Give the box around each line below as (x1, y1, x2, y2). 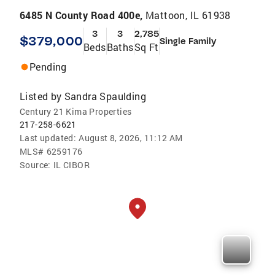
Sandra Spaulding (64, 89, 147, 103)
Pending (29, 60, 67, 73)
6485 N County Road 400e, (20, 8, 145, 21)
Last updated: (20, 131, 77, 144)
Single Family (160, 35, 217, 47)
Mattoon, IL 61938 (145, 8, 231, 21)
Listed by (20, 89, 62, 103)
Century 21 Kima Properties (20, 105, 132, 117)
